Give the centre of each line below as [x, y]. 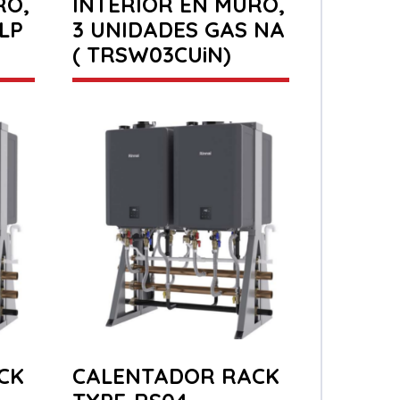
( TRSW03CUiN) [151, 54]
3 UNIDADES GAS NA [178, 29]
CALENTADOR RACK [175, 376]
